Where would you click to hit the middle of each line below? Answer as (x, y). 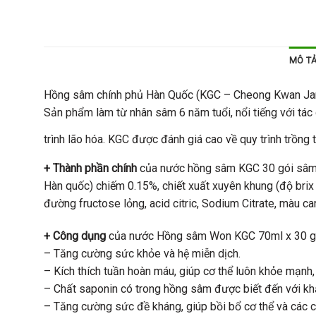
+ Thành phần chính (90, 169)
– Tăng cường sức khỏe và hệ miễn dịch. (142, 253)
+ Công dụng (75, 236)
